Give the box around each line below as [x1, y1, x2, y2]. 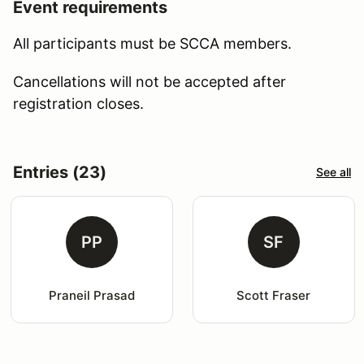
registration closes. [13, 94, 144, 112]
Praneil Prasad [48, 287, 135, 303]
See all [316, 165, 351, 180]
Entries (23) [13, 162, 106, 182]
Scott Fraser [236, 287, 311, 303]
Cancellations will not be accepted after [13, 72, 286, 90]
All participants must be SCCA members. [13, 34, 292, 52]
